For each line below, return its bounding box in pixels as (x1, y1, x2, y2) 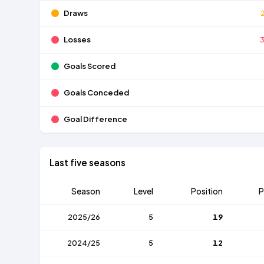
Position (190, 186, 223, 197)
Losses (63, 35, 91, 45)
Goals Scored (63, 61, 115, 71)
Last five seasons (49, 157, 126, 169)
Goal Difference (63, 114, 127, 124)
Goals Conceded (63, 88, 129, 98)
